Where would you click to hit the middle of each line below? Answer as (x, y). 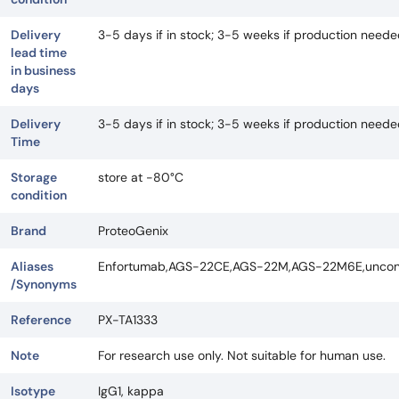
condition (39, 195)
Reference (41, 320)
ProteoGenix (133, 231)
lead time (39, 53)
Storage (34, 178)
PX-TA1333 (128, 320)
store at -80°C (141, 178)
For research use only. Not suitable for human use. (242, 356)
